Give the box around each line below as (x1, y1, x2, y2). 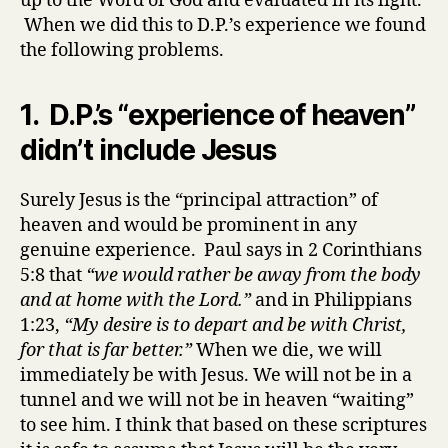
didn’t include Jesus (20, 133, 276, 167)
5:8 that (20, 264, 86, 287)
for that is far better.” (20, 339, 192, 362)
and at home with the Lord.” (20, 289, 251, 312)
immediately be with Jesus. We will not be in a (20, 364, 412, 387)
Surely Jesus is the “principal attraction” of (20, 189, 378, 212)
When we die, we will (192, 339, 382, 362)
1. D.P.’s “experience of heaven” (20, 98, 416, 132)
